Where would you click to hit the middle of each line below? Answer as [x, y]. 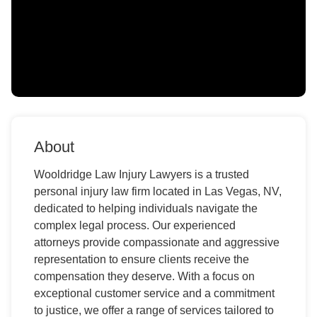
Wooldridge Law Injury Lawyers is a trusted [142, 175]
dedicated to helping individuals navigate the [146, 209]
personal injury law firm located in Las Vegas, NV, [158, 192]
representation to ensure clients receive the [142, 260]
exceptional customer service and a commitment [154, 294]
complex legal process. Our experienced [135, 226]
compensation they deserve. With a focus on [144, 277]
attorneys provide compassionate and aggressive [157, 243]
